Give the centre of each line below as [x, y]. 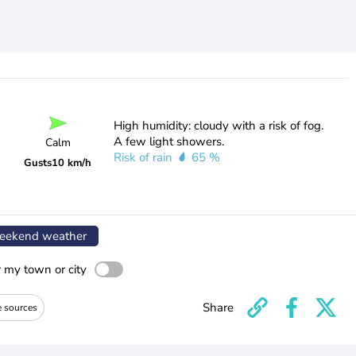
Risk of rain [144, 157]
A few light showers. [168, 141]
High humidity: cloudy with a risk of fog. [218, 126]
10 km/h [72, 163]
